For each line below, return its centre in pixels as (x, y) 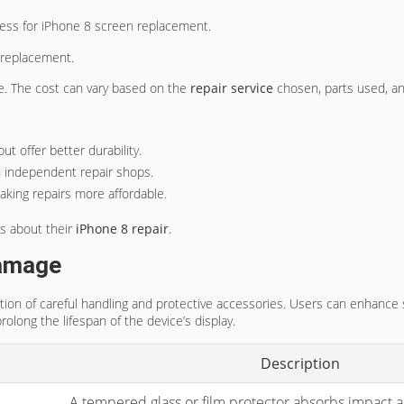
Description (300, 363)
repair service (232, 88)
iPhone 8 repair (122, 229)
